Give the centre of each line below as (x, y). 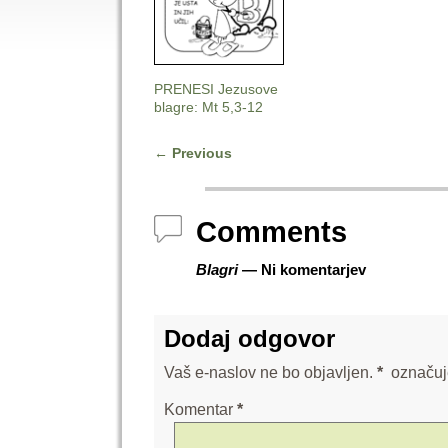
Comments (271, 232)
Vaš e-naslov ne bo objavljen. (268, 372)
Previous (199, 152)
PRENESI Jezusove (215, 88)
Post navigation (233, 172)
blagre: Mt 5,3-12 (208, 106)
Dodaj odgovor (249, 338)
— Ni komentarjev (301, 270)
